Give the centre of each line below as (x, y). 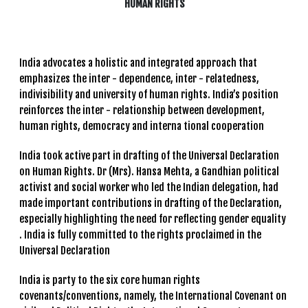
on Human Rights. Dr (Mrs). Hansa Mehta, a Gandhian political (149, 171)
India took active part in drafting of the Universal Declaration (149, 155)
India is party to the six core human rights (110, 280)
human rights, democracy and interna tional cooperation (142, 126)
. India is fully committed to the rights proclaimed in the (140, 234)
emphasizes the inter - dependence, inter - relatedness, (139, 78)
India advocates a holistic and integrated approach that (138, 63)
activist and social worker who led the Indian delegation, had (149, 187)
